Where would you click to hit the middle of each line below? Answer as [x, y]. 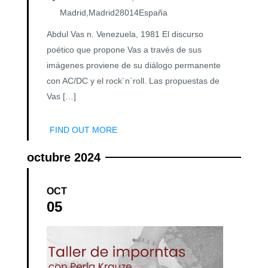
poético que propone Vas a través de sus [124, 49]
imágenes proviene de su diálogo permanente [134, 65]
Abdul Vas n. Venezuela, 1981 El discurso [125, 34]
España [153, 12]
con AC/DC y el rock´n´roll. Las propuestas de [133, 80]
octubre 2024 [64, 157]
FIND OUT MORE [83, 130]
